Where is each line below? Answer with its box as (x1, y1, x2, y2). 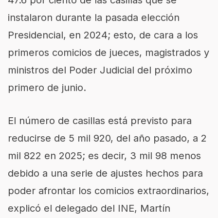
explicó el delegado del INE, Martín (8, 202, 170, 214)
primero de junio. (8, 82, 86, 93)
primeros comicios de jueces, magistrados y (8, 47, 209, 58)
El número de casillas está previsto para (8, 115, 192, 127)
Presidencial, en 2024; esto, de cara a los (8, 29, 198, 41)
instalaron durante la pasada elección (8, 12, 180, 23)
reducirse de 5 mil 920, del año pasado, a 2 (8, 132, 207, 144)
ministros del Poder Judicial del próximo (8, 64, 192, 76)
